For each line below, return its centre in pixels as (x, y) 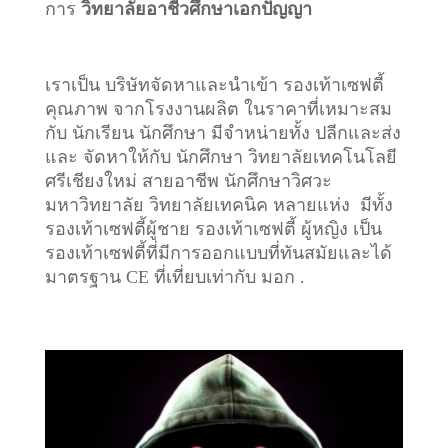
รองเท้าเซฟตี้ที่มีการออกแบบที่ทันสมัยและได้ (218, 252)
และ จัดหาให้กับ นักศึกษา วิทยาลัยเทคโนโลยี (220, 156)
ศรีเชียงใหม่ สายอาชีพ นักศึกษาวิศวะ (188, 180)
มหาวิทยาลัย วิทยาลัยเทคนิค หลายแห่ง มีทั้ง (218, 204)
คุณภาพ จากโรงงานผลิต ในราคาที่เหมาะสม (218, 108)
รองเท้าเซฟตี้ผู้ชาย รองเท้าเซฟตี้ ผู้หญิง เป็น (213, 228)
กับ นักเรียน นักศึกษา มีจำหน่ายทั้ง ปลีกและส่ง (222, 132)
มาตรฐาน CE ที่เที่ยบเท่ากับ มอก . (174, 276)
